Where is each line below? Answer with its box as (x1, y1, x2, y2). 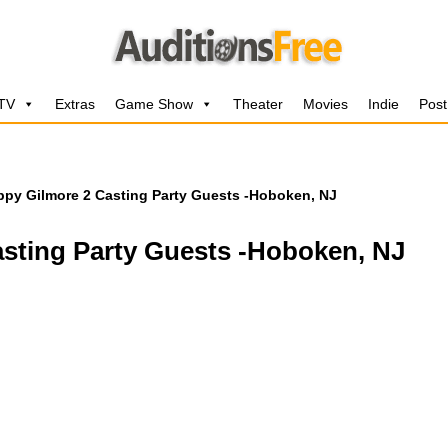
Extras (55, 96, 95, 112)
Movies (303, 96, 348, 112)
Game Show (115, 96, 193, 112)
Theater (233, 96, 283, 112)
